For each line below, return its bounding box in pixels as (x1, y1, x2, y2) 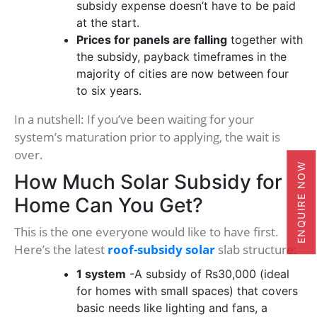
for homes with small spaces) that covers (76, 284, 298, 299)
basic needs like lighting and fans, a (76, 301, 267, 316)
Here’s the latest (14, 241, 108, 258)
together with (227, 33, 303, 47)
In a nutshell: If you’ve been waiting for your (14, 111, 254, 128)
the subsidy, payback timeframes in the (76, 50, 287, 64)
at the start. (76, 16, 139, 30)
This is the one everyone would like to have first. (14, 224, 279, 241)
